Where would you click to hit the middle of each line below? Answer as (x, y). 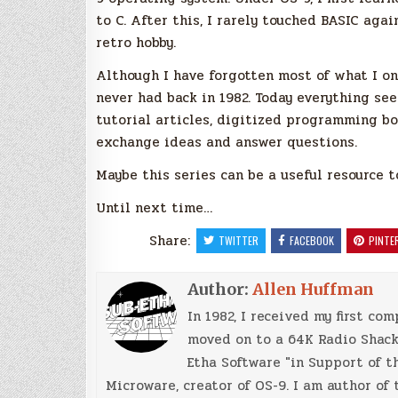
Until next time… (154, 207)
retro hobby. (136, 42)
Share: (171, 240)
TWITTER (238, 240)
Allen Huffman (313, 289)
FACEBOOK (311, 240)
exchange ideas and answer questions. (227, 142)
